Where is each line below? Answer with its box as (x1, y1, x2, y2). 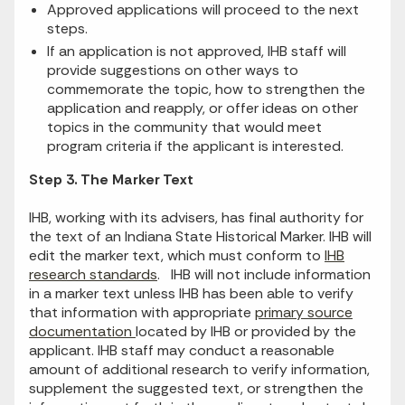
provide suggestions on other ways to (47, 61, 298, 80)
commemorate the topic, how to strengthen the (47, 80, 365, 99)
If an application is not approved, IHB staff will (47, 42, 346, 61)
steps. (47, 19, 88, 39)
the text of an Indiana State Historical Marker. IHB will (29, 227, 372, 247)
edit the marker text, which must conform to (29, 246, 325, 266)
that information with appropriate (29, 303, 255, 323)
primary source (255, 303, 353, 323)
